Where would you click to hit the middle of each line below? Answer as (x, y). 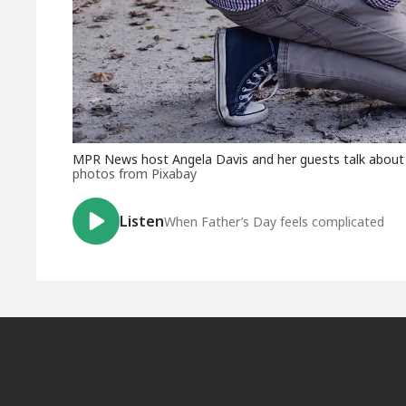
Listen (142, 222)
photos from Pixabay (135, 174)
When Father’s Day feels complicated (274, 222)
